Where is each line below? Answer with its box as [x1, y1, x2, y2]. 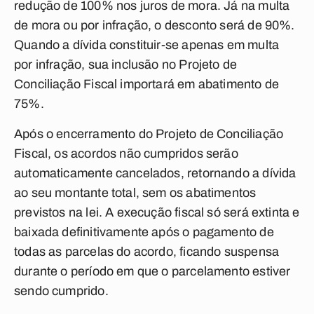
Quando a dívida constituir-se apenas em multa [14, 38, 280, 52]
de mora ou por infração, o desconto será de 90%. [14, 18, 295, 32]
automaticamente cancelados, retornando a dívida [14, 166, 296, 180]
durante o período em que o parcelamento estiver [14, 264, 291, 278]
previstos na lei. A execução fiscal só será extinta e [14, 205, 300, 219]
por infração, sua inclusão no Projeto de [14, 57, 238, 71]
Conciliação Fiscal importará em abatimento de [14, 77, 280, 91]
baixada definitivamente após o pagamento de [14, 225, 274, 239]
